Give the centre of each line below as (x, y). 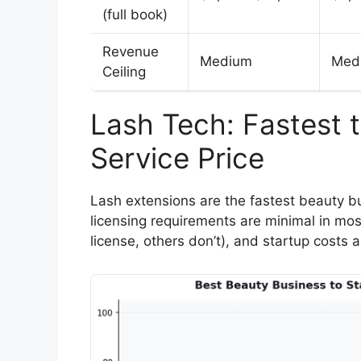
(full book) (135, 15)
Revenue (131, 52)
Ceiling (124, 72)
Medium (226, 62)
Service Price (177, 158)
